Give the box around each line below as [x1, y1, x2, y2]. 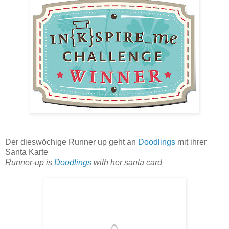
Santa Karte [5, 148, 48, 157]
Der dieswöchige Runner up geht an [5, 138, 138, 147]
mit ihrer [177, 138, 207, 147]
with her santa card [94, 158, 162, 167]
